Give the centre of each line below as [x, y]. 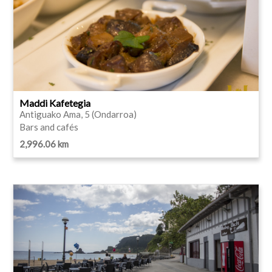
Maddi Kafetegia [55, 103]
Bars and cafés [49, 127]
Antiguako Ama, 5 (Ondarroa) [78, 114]
